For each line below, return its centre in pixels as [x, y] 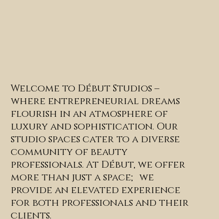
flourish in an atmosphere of [89, 114]
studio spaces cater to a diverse [96, 140]
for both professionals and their [100, 203]
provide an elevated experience [96, 190]
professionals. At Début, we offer [98, 165]
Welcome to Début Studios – [85, 89]
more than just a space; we [83, 178]
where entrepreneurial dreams [96, 101]
